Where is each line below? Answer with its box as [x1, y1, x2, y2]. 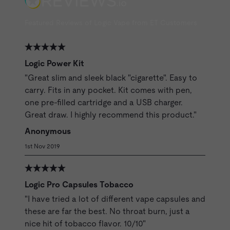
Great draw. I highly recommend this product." [25, 110, 197, 120]
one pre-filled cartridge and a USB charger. [25, 98, 183, 108]
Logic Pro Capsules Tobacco [25, 180, 133, 190]
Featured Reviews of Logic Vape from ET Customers [25, 18, 197, 27]
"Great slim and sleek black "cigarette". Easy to [25, 73, 197, 83]
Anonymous [25, 126, 71, 137]
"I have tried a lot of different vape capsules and [25, 194, 205, 204]
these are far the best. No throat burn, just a [25, 206, 190, 217]
